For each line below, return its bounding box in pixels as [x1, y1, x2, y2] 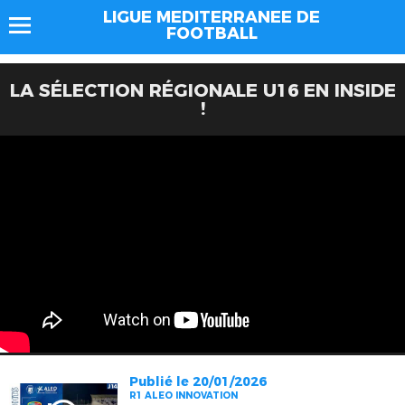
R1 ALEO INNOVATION [129, 390, 239, 401]
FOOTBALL [165, 24, 258, 43]
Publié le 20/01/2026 [129, 373, 268, 390]
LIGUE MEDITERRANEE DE [103, 7, 320, 27]
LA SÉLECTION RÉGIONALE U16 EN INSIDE [9, 80, 396, 101]
